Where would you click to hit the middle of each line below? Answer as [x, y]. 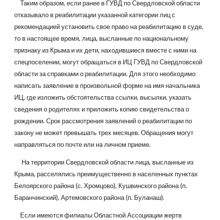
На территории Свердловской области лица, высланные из [18, 162]
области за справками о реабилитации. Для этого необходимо [105, 74]
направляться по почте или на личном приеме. [83, 144]
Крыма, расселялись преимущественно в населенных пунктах [106, 174]
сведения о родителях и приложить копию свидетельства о [102, 109]
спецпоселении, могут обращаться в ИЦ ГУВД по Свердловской [109, 62]
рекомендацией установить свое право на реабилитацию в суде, [109, 27]
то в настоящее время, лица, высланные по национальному [102, 38]
